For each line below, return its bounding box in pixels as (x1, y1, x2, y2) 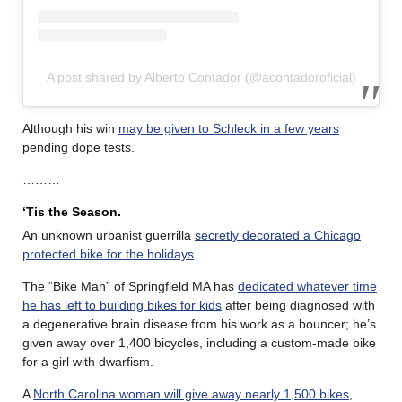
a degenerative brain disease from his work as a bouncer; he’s (22, 317, 376, 332)
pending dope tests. (22, 140, 135, 155)
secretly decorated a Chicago (195, 228, 361, 243)
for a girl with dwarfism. (22, 354, 153, 370)
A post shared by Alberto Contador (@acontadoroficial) (46, 70, 356, 85)
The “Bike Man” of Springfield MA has (22, 279, 238, 294)
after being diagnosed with (222, 298, 375, 313)
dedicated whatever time (238, 279, 377, 294)
